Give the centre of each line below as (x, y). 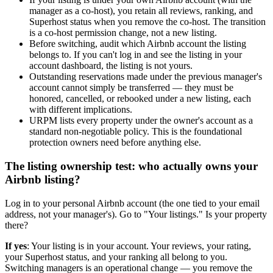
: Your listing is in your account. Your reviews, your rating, (139, 246)
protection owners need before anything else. (115, 143)
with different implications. (81, 110)
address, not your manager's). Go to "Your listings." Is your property (136, 214)
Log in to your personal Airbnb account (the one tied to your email (132, 203)
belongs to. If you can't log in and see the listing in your (136, 55)
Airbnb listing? (43, 180)
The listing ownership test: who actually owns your (131, 166)
